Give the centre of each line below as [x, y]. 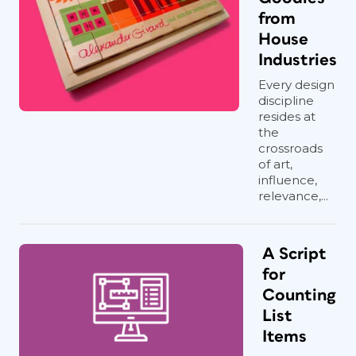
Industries [298, 60]
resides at [287, 116]
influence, [288, 180]
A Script [294, 254]
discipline [286, 101]
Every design [296, 85]
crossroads [290, 148]
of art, [275, 164]
